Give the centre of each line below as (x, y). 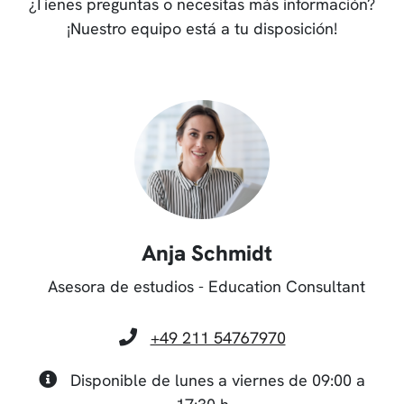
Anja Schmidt (207, 252)
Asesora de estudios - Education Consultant (207, 286)
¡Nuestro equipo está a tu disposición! (202, 28)
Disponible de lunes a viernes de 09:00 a (216, 380)
